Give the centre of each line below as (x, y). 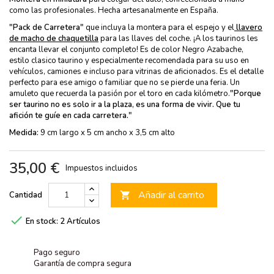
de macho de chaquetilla (54, 38)
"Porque (246, 93)
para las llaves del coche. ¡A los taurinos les (178, 38)
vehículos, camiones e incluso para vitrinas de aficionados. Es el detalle (136, 71)
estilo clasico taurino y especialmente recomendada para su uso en (129, 60)
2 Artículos (80, 221)
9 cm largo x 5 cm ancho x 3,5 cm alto (107, 132)
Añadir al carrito (171, 195)
